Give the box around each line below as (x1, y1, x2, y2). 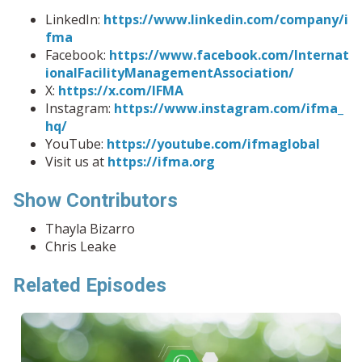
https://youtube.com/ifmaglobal (107, 134, 320, 153)
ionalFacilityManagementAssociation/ (45, 63, 294, 82)
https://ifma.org (107, 152, 215, 170)
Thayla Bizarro (45, 219, 135, 238)
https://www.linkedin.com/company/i (103, 10, 348, 28)
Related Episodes (13, 274, 166, 297)
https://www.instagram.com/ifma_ (114, 99, 343, 117)
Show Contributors (13, 188, 178, 212)
